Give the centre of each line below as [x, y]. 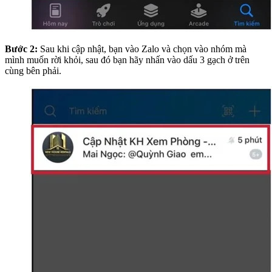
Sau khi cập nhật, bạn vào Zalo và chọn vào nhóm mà [142, 49]
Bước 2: [21, 49]
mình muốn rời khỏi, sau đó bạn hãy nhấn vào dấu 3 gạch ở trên [127, 59]
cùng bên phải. [33, 70]
